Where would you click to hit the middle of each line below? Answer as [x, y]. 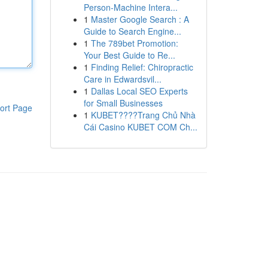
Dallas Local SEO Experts [139, 91]
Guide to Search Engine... [132, 31]
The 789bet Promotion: [134, 43]
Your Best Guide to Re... [129, 55]
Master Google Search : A [140, 19]
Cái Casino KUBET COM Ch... [140, 127]
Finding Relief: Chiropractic [142, 67]
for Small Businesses [123, 103]
